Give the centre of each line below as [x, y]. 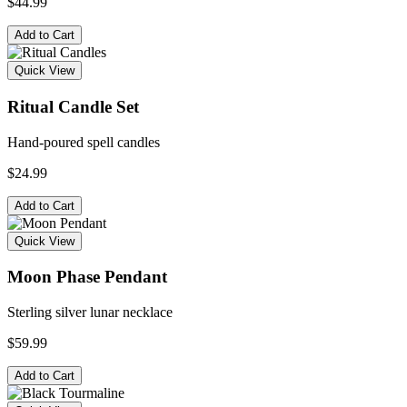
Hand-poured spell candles [84, 142]
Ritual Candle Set [73, 107]
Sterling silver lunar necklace [90, 313]
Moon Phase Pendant [87, 277]
